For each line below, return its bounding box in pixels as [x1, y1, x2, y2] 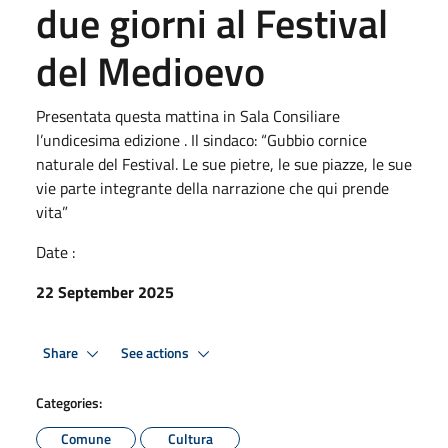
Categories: [36, 392, 102, 413]
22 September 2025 [36, 280, 174, 304]
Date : [36, 240, 75, 264]
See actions [121, 341, 192, 364]
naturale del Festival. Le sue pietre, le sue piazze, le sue [36, 152, 412, 176]
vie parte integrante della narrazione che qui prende [36, 176, 389, 200]
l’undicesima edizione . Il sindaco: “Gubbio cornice [36, 128, 367, 152]
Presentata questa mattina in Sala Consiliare [36, 104, 340, 128]
